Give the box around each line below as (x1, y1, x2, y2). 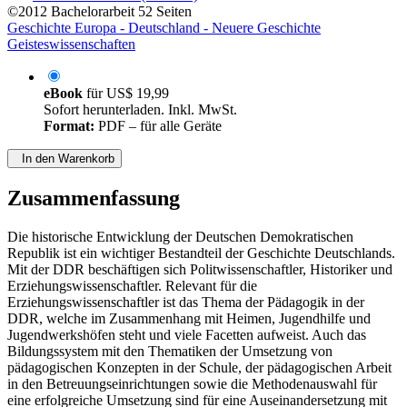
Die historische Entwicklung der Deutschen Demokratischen (7, 245, 353, 262)
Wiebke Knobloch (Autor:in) (33, 4, 198, 20)
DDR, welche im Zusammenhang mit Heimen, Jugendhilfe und (7, 327, 371, 343)
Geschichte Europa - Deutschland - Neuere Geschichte (7, 36, 321, 53)
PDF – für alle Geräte (94, 134, 222, 151)
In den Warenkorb (15, 168, 114, 183)
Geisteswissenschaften (7, 53, 135, 69)
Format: (44, 134, 94, 151)
